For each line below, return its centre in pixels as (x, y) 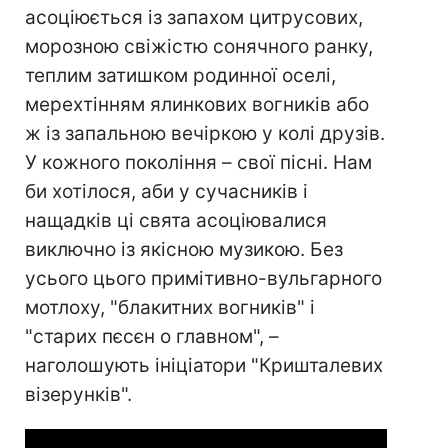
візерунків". (78, 394)
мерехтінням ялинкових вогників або (197, 104)
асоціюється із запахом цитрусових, (194, 17)
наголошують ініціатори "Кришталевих (204, 365)
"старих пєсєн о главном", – (152, 336)
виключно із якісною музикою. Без (184, 249)
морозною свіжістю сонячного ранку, (199, 46)
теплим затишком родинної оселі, (180, 75)
